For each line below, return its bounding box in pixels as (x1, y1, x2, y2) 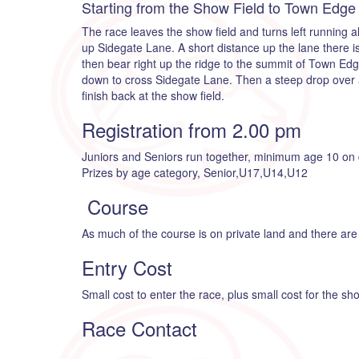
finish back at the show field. (82, 87, 224, 103)
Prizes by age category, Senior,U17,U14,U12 (82, 164, 308, 180)
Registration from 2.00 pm (82, 115, 301, 143)
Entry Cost (82, 253, 172, 281)
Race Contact (82, 314, 197, 342)
